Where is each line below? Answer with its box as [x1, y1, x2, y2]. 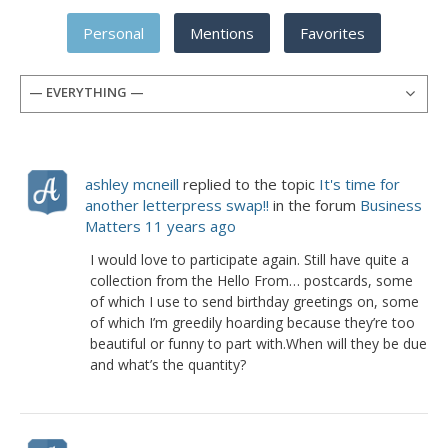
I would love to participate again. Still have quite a [90, 250, 409, 269]
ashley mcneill [85, 174, 179, 194]
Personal [83, 23, 144, 43]
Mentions [190, 23, 254, 43]
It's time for [319, 174, 400, 194]
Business [360, 195, 422, 215]
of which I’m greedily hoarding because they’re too [90, 313, 415, 332]
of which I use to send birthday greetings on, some [90, 292, 419, 311]
